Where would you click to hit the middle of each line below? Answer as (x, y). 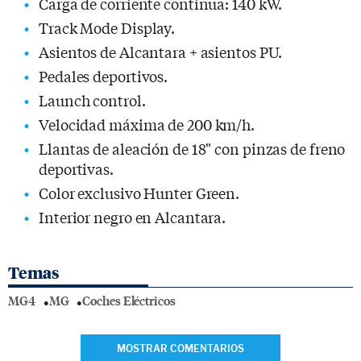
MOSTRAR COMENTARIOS (180, 348)
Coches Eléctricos (129, 301)
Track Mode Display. (107, 27)
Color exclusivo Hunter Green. (139, 192)
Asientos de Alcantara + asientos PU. (161, 51)
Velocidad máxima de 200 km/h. (147, 124)
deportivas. (76, 168)
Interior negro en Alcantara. (133, 216)
